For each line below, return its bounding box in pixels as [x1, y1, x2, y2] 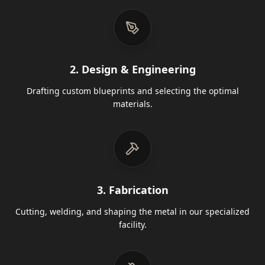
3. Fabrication [96, 183, 169, 197]
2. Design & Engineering [69, 62, 196, 76]
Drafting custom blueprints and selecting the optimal [26, 85, 239, 96]
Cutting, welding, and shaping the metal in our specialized [15, 206, 250, 217]
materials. [112, 98, 153, 109]
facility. [118, 219, 147, 230]
